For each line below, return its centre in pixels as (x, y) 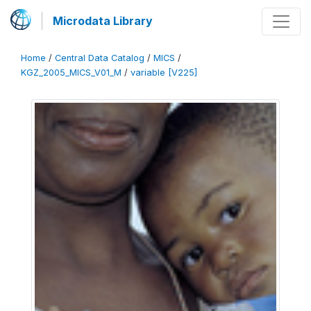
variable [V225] (164, 73)
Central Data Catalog (100, 58)
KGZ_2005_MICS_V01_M (71, 73)
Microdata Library (103, 21)
